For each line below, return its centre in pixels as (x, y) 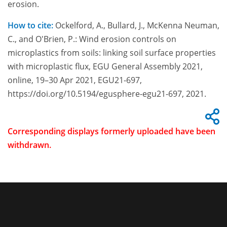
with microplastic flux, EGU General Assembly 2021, (105, 67)
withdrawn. (29, 145)
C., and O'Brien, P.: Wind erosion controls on (92, 39)
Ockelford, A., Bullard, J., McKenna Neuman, (136, 26)
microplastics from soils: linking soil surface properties (112, 53)
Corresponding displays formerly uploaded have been (111, 131)
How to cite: (30, 26)
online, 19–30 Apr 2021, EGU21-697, (75, 80)
